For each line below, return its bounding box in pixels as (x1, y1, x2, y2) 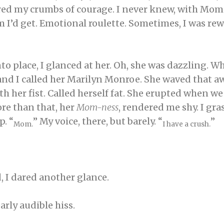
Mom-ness (76, 101, 118, 113)
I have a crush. (162, 119, 210, 128)
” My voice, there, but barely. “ (33, 115, 162, 127)
